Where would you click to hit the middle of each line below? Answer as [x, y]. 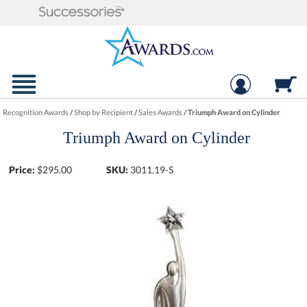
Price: [22, 170]
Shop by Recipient [104, 112]
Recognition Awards [36, 112]
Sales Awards [161, 112]
